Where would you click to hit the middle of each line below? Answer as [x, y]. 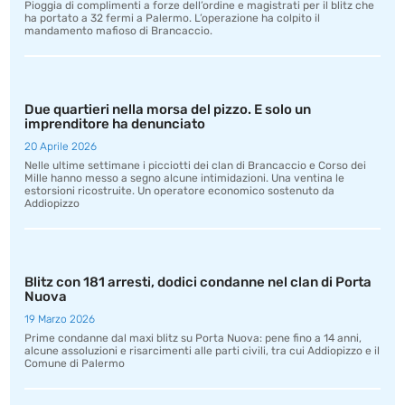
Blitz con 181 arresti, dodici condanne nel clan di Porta [198, 282]
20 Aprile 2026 [61, 146]
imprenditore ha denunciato [115, 124]
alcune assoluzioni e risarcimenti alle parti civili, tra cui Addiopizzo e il [202, 351]
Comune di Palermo [75, 363]
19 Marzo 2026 [60, 319]
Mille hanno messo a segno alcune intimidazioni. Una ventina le [185, 178]
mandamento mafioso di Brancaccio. [119, 31]
